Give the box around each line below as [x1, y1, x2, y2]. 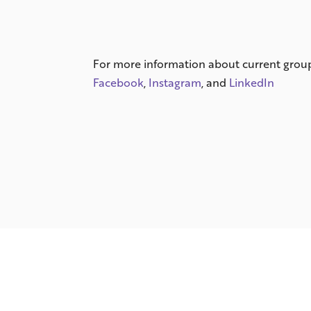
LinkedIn [229, 74, 275, 90]
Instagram [149, 74, 202, 90]
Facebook [93, 74, 144, 90]
